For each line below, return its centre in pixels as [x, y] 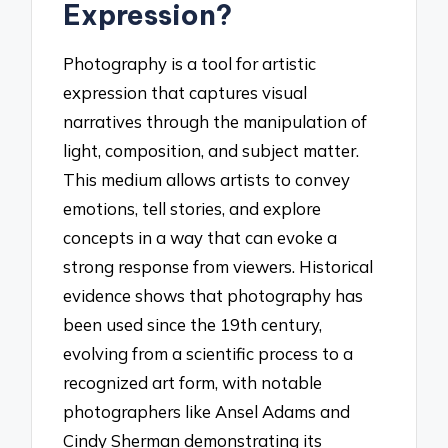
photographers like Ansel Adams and [207, 412]
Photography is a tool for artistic [190, 64]
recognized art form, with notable [193, 383]
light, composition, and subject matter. [211, 151]
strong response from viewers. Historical [218, 267]
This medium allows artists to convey [207, 180]
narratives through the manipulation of [215, 122]
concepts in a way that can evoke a [200, 238]
